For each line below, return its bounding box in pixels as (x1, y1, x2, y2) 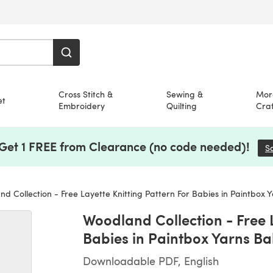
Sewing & (166, 88, 203, 100)
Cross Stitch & (58, 88, 113, 100)
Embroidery (58, 100, 105, 112)
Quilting (166, 100, 197, 112)
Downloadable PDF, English (83, 253, 219, 268)
